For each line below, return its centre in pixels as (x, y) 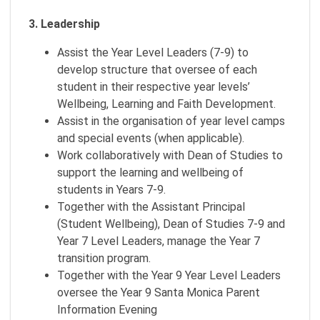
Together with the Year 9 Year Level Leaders (169, 275)
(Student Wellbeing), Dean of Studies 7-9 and (171, 224)
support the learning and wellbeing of (150, 172)
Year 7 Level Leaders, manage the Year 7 (159, 241)
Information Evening (107, 310)
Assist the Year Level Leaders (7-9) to (153, 52)
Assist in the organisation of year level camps (171, 121)
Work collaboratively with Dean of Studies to (170, 155)
